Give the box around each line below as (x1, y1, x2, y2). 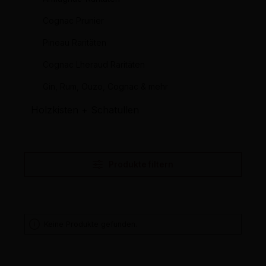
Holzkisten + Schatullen (31, 104, 139, 116)
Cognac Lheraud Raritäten (43, 59, 145, 70)
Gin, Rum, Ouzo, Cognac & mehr (43, 81, 168, 92)
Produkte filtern (108, 160, 173, 170)
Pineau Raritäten (43, 37, 106, 48)
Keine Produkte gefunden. (44, 220, 138, 229)
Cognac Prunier (43, 15, 104, 26)
